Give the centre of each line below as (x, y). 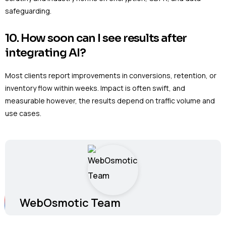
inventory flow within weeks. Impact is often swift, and (95, 88)
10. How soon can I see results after (96, 38)
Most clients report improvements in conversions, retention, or (111, 76)
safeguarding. (28, 11)
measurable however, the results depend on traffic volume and (110, 101)
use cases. (23, 114)
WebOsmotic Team (70, 203)
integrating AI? (45, 52)
